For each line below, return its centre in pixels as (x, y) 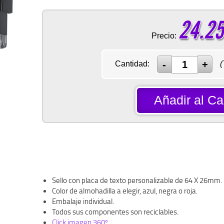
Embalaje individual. (83, 201)
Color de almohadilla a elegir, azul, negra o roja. (125, 191)
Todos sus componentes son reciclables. (115, 212)
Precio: (164, 36)
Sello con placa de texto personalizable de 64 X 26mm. (137, 180)
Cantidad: (132, 64)
